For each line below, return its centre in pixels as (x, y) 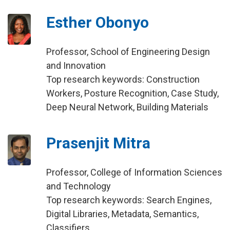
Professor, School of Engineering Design (128, 52)
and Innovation (76, 65)
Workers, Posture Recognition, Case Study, (132, 93)
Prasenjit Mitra (98, 143)
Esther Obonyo (97, 22)
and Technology (78, 186)
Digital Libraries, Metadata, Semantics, (122, 214)
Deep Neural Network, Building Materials (127, 107)
